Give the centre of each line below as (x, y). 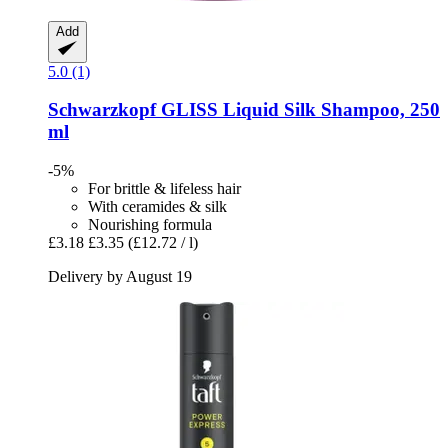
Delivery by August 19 (120, 277)
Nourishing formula (150, 225)
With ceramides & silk (157, 207)
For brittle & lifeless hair (164, 189)
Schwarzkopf (102, 110)
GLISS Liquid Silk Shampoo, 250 (298, 110)
